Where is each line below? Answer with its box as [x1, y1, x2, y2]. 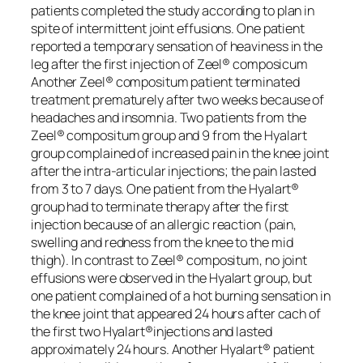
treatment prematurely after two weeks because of [31, 90, 325, 109]
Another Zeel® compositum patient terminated [31, 72, 300, 91]
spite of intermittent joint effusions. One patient [31, 19, 305, 37]
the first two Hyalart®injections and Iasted [31, 322, 272, 340]
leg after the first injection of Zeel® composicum [31, 54, 309, 73]
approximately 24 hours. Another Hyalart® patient [31, 340, 315, 358]
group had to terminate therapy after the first [31, 197, 289, 216]
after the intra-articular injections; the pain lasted [31, 161, 316, 180]
